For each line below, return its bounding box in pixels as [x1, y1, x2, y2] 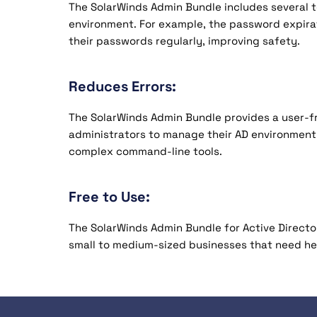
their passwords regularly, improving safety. [69, 34, 300, 47]
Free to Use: [69, 188, 150, 206]
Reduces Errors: [69, 77, 176, 96]
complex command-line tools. [69, 144, 222, 158]
